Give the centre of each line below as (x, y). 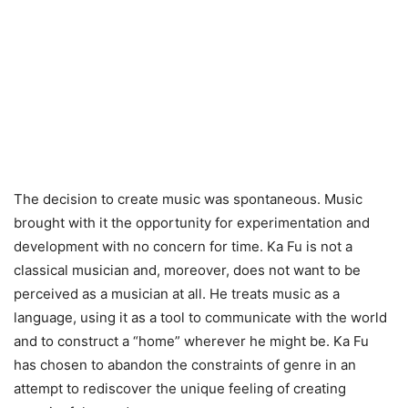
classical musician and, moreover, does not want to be (187, 270)
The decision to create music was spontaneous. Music (188, 199)
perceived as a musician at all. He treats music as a (177, 293)
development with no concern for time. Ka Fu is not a (183, 246)
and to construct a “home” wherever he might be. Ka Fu (191, 341)
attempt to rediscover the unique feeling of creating (180, 388)
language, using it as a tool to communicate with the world (200, 317)
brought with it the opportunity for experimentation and (192, 222)
